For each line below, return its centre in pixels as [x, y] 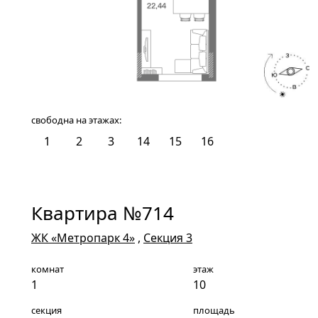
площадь [214, 310]
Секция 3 [168, 237]
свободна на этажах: [76, 120]
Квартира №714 [103, 213]
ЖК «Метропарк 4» [83, 237]
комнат [48, 269]
